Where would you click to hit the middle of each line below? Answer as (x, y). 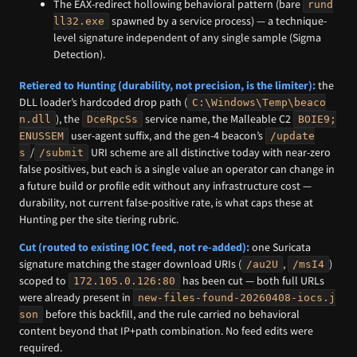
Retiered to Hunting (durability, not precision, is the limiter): (167, 85)
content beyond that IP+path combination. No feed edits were (166, 330)
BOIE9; (317, 119)
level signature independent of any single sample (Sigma (188, 37)
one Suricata (280, 247)
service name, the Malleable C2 (218, 118)
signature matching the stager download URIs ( (130, 263)
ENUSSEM (41, 135)
